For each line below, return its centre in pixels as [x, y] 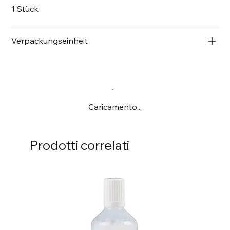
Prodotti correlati [79, 145]
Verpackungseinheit [50, 40]
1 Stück [25, 8]
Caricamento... [115, 107]
